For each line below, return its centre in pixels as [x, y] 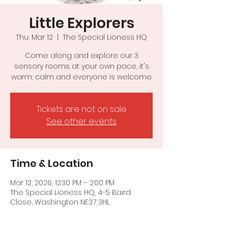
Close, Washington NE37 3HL [60, 202]
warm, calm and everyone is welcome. [81, 77]
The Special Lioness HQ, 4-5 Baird [70, 192]
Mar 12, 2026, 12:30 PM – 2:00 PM [62, 183]
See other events [81, 121]
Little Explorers [81, 23]
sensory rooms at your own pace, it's [81, 66]
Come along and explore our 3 [81, 55]
